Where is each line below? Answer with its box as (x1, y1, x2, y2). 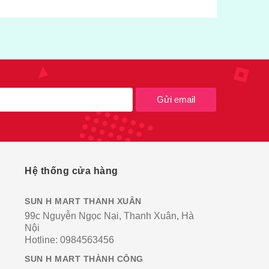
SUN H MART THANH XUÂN (25, 196, 142, 206)
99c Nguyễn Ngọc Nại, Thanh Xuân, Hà (25, 210, 194, 221)
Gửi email (157, 94, 195, 105)
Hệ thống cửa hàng (25, 165, 118, 176)
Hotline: (25, 234, 58, 245)
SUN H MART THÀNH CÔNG (25, 253, 144, 264)
